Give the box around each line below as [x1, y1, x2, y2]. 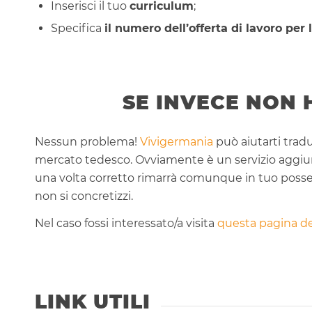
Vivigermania [140, 134, 213, 148]
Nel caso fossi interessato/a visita [35, 217, 217, 231]
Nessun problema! [35, 134, 140, 148]
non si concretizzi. [35, 189, 133, 203]
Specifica [51, 21, 104, 35]
